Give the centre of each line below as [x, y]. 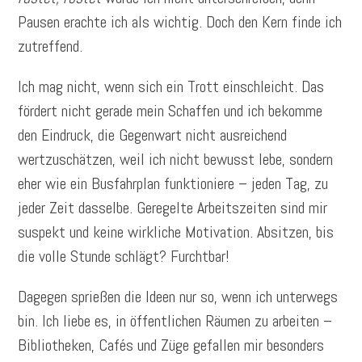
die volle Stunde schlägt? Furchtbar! [124, 257]
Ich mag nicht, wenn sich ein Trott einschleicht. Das [171, 87]
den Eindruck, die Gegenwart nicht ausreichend [153, 135]
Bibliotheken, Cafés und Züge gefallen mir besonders [171, 345]
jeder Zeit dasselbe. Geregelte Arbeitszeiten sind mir [173, 208]
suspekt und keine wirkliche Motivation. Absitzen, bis [176, 232]
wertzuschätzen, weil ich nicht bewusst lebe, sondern [176, 160]
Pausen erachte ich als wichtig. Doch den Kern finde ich [180, 22]
